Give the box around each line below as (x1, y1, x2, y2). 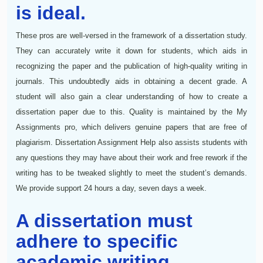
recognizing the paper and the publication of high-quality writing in (16, 61, 247, 70)
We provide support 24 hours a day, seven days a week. (16, 183, 207, 193)
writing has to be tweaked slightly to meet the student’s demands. (16, 168, 247, 177)
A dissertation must (16, 210, 193, 231)
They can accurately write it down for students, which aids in (16, 46, 247, 55)
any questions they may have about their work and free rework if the (16, 153, 247, 162)
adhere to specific (16, 230, 178, 252)
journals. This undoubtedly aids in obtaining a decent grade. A (16, 76, 247, 86)
